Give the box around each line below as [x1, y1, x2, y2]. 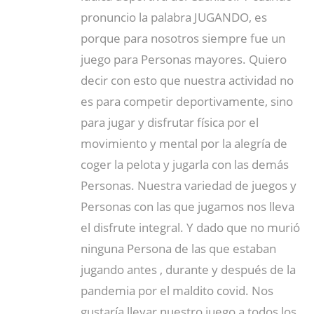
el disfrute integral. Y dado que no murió [81, 219, 300, 235]
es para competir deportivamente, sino [81, 93, 293, 109]
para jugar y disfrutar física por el [81, 114, 259, 130]
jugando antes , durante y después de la [81, 261, 296, 278]
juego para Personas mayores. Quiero [81, 50, 287, 67]
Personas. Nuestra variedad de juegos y [81, 177, 296, 193]
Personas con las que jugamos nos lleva [81, 198, 294, 214]
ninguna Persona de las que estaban [81, 240, 276, 257]
